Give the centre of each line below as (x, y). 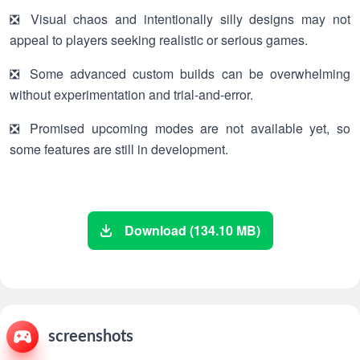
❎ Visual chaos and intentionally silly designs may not (180, 19)
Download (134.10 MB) (192, 230)
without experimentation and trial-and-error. (131, 94)
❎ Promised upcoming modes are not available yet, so (180, 128)
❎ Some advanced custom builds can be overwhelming (180, 74)
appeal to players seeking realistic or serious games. (159, 40)
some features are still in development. (119, 149)
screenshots (91, 337)
